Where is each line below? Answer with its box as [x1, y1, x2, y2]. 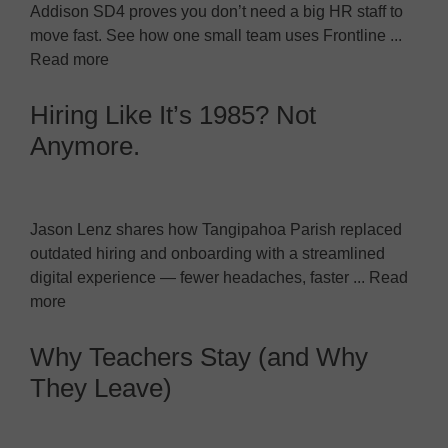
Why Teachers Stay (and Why [30, 341, 368, 372]
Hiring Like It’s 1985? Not [30, 99, 316, 130]
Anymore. [30, 130, 140, 161]
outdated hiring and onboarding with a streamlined [30, 244, 385, 262]
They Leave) [30, 372, 172, 403]
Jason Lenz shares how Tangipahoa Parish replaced [30, 220, 402, 238]
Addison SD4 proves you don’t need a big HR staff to [30, 2, 403, 20]
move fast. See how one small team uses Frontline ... [30, 26, 402, 44]
